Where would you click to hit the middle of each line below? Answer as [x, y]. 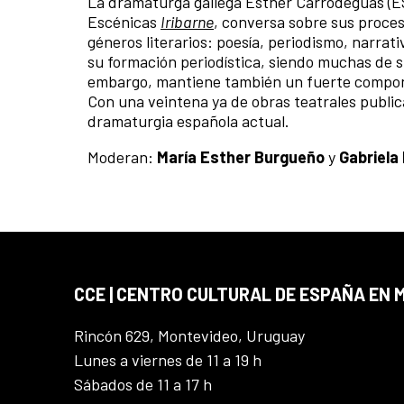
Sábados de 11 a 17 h [143, 385]
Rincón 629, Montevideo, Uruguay [189, 336]
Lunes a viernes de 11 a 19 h [168, 360]
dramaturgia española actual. [188, 121]
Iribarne [187, 22]
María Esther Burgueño [241, 157]
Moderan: [122, 157]
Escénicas [124, 22]
